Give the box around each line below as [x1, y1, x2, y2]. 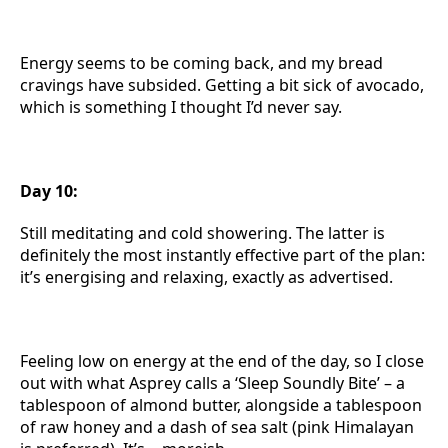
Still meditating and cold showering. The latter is [20, 222, 385, 244]
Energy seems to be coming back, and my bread [20, 52, 383, 74]
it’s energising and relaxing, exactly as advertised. [20, 266, 393, 288]
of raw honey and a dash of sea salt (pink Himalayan [20, 416, 414, 438]
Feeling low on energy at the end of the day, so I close [20, 350, 424, 372]
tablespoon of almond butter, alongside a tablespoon [20, 394, 422, 416]
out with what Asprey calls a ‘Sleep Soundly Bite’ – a [20, 372, 405, 394]
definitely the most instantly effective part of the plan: [20, 244, 425, 266]
